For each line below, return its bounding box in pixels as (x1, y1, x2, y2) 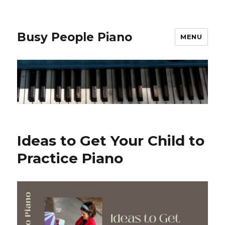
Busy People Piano (17, 30, 133, 44)
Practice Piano (17, 150, 124, 167)
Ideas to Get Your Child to (17, 132, 205, 150)
